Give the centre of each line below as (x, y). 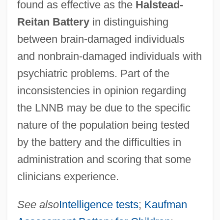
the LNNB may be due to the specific (104, 108)
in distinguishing (129, 22)
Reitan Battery (53, 22)
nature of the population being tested (103, 125)
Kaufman (165, 204)
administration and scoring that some (104, 159)
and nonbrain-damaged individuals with (109, 56)
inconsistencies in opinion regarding (101, 90)
